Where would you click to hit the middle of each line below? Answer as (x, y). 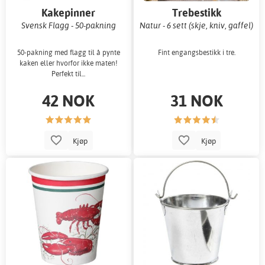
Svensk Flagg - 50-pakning (68, 25)
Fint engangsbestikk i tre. (196, 52)
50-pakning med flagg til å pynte (68, 52)
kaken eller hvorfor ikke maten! (68, 63)
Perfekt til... (69, 73)
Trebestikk (196, 13)
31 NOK (196, 100)
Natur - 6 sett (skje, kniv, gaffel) (197, 25)
